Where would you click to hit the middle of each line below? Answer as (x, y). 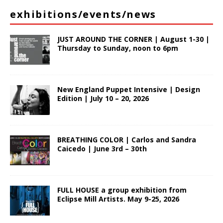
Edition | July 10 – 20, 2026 (103, 99)
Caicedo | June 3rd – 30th (102, 149)
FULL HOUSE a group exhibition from (122, 190)
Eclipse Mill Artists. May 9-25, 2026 (118, 199)
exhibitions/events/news (83, 14)
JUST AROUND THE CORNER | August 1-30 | (133, 39)
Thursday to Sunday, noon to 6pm (118, 48)
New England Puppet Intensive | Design (129, 90)
